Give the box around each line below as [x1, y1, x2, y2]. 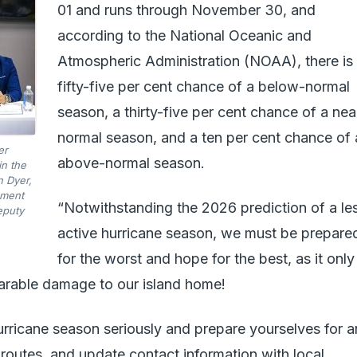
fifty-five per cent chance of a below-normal [57, 78, 350, 95]
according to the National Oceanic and [57, 27, 312, 44]
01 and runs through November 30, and [57, 2, 316, 18]
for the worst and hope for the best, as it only [57, 250, 355, 267]
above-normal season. [57, 155, 205, 171]
